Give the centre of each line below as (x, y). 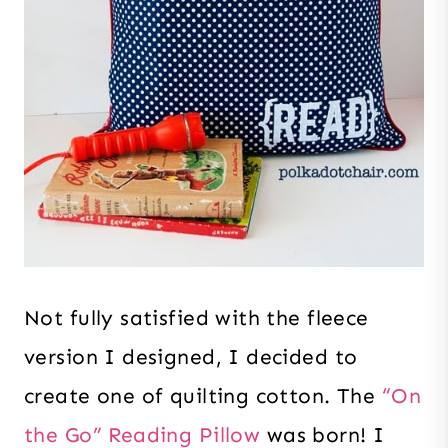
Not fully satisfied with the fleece (196, 318)
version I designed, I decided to (191, 357)
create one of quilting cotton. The (203, 396)
